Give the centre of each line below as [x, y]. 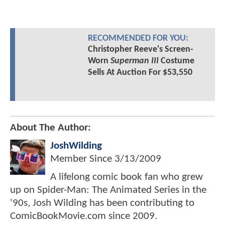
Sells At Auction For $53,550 [140, 73]
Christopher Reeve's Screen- [140, 50]
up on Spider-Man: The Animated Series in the [108, 190]
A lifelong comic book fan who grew [127, 177]
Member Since [82, 159]
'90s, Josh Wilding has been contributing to [102, 203]
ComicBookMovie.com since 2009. [84, 216]
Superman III [134, 61]
